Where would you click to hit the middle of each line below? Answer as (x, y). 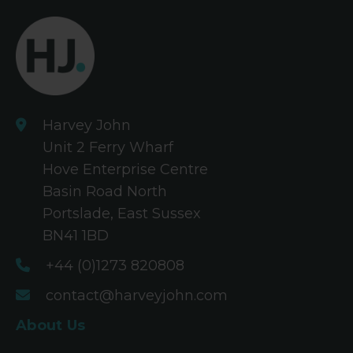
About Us (51, 325)
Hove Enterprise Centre (125, 169)
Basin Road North (105, 191)
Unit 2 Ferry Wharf (108, 147)
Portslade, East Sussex (122, 213)
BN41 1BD (76, 235)
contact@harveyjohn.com (137, 295)
